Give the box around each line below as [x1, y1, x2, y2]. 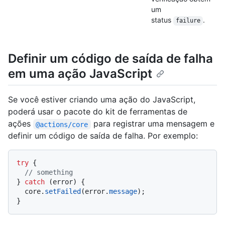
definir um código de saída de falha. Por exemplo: [8, 131, 198, 141]
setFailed [45, 187, 81, 196]
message [109, 187, 137, 196]
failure [175, 17, 200, 25]
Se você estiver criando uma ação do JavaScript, [8, 94, 195, 105]
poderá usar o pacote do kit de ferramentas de [8, 106, 187, 117]
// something [25, 168, 73, 177]
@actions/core [36, 120, 88, 129]
